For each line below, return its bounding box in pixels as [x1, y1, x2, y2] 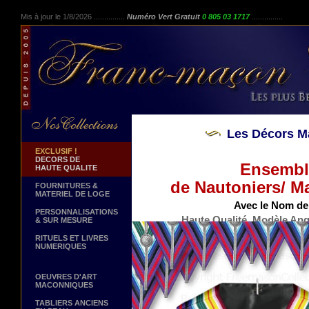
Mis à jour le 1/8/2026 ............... [21, 12, 125, 21]
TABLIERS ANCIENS [35, 299, 108, 307]
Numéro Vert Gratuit [125, 12, 202, 21]
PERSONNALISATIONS [35, 208, 118, 216]
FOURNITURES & [35, 181, 98, 190]
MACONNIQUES [35, 281, 93, 289]
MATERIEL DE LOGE [35, 190, 110, 198]
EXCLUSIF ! [35, 147, 77, 155]
